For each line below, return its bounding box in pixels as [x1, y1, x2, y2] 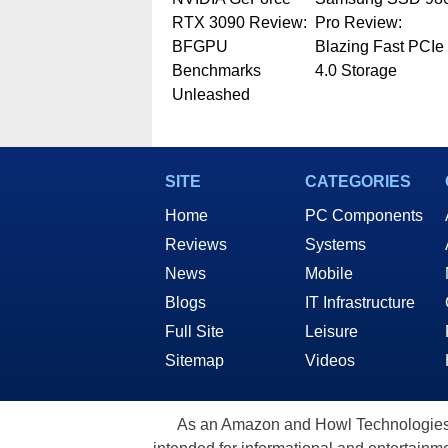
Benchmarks [171, 62, 261, 80]
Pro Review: [314, 14, 402, 32]
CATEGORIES [305, 173, 411, 191]
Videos [305, 352, 355, 370]
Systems [305, 236, 366, 254]
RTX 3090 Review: [171, 14, 307, 32]
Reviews [165, 236, 227, 254]
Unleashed [171, 86, 250, 104]
